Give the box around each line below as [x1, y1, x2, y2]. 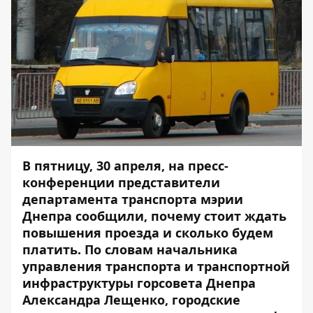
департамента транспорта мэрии [22, 191, 243, 208]
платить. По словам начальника [22, 241, 238, 258]
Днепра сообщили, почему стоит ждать [22, 208, 286, 224]
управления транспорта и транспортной [22, 258, 290, 275]
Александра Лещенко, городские [22, 291, 240, 308]
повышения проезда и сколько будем [22, 224, 273, 241]
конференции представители [22, 174, 220, 191]
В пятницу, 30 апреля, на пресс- [22, 157, 228, 174]
